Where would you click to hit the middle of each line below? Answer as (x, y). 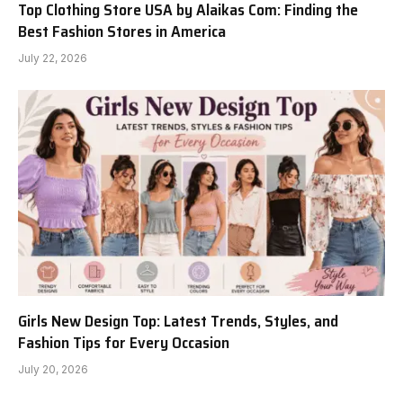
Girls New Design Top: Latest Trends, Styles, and (178, 322)
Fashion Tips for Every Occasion (124, 343)
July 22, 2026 (53, 58)
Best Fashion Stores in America (122, 31)
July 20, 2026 (53, 370)
